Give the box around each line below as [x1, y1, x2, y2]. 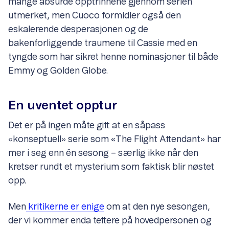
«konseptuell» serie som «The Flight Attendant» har [8, 135, 221, 145]
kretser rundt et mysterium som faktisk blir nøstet [8, 163, 214, 172]
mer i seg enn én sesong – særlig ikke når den [8, 149, 198, 158]
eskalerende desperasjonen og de [8, 25, 148, 35]
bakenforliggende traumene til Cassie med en [8, 39, 197, 49]
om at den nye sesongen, [104, 202, 210, 212]
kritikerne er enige [26, 202, 104, 212]
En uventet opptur [8, 100, 130, 112]
